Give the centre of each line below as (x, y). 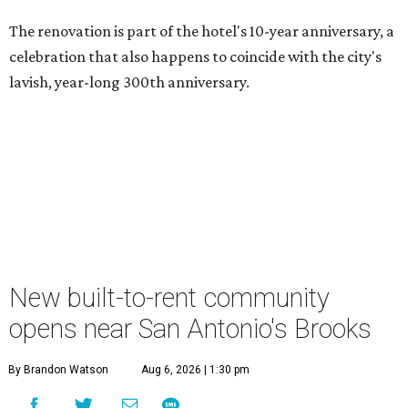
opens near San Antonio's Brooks (190, 329)
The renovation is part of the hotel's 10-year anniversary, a (202, 31)
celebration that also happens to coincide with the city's (195, 57)
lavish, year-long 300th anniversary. (129, 82)
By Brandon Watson (58, 370)
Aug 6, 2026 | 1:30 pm (195, 370)
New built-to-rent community (169, 298)
